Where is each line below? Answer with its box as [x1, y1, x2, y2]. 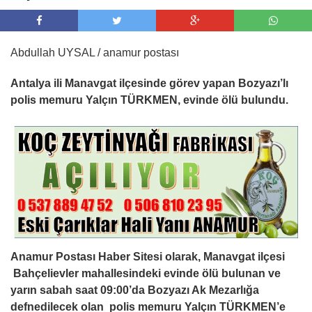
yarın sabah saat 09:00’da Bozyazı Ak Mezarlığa [10, 283, 259, 296]
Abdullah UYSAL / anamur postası [10, 46, 179, 58]
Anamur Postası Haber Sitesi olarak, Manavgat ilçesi [10, 250, 285, 263]
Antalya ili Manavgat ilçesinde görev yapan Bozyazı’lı [10, 77, 288, 89]
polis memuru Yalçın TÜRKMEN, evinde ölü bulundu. [10, 93, 288, 106]
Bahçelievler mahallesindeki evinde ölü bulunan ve [10, 267, 281, 279]
